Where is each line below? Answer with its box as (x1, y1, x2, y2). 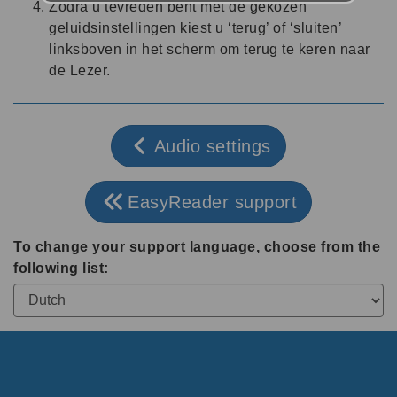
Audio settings (153, 136, 271, 156)
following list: (13, 260, 109, 276)
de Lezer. (49, 62, 111, 78)
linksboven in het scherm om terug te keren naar (49, 41, 370, 57)
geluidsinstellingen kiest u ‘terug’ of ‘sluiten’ (49, 19, 341, 35)
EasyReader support (128, 191, 298, 212)
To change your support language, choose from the (13, 238, 380, 254)
